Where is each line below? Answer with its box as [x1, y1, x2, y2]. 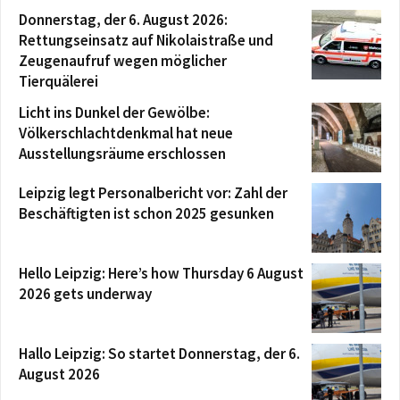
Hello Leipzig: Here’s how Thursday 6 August [19, 262, 304, 283]
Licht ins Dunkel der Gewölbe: [19, 102, 210, 122]
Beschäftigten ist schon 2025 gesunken [19, 203, 274, 223]
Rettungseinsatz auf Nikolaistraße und [19, 29, 273, 50]
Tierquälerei [19, 71, 98, 91]
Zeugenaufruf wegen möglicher [19, 50, 227, 71]
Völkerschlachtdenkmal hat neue [19, 122, 233, 143]
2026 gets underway [19, 283, 152, 304]
